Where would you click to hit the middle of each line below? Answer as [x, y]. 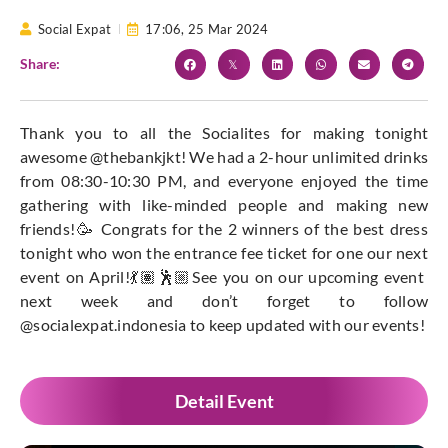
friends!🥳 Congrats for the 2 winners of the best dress [224, 229]
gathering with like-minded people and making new [224, 205]
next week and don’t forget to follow [224, 301]
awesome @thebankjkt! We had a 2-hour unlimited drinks [224, 157]
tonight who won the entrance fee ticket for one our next [224, 253]
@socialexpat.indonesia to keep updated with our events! [222, 325]
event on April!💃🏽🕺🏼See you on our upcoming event [222, 277]
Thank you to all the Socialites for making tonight [224, 133]
